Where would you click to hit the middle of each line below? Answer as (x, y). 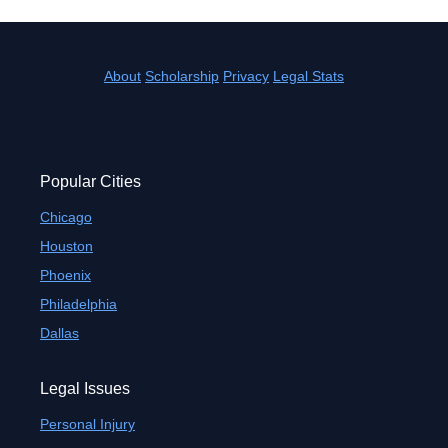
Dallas (59, 333)
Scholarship (182, 76)
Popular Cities (90, 181)
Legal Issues (85, 388)
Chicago (66, 217)
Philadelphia (78, 304)
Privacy (246, 76)
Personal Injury (87, 424)
